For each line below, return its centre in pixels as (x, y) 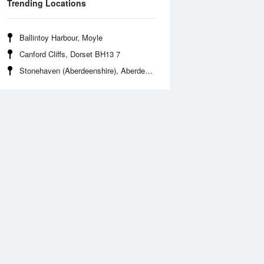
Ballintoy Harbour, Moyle (61, 37)
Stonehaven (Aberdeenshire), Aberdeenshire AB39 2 (82, 70)
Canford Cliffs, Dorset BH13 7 (70, 54)
